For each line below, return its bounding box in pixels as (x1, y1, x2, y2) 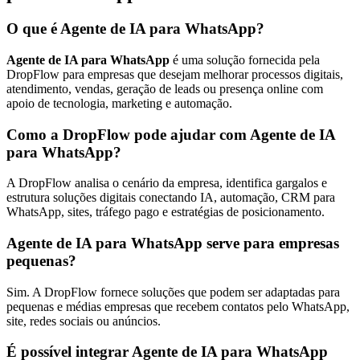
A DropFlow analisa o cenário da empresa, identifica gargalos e (6, 176, 327, 190)
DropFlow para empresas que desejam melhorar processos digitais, (6, 67, 343, 81)
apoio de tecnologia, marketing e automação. (6, 96, 232, 110)
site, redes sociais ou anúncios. (6, 313, 161, 328)
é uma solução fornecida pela (170, 52, 320, 67)
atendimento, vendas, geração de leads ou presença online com (6, 81, 323, 96)
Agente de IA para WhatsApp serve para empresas (6, 234, 339, 252)
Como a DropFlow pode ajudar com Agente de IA (6, 125, 335, 143)
